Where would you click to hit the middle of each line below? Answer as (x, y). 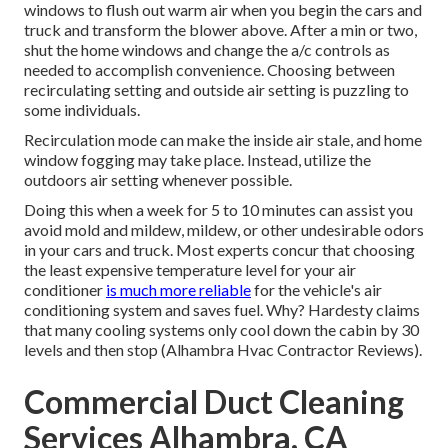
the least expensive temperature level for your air (190, 270)
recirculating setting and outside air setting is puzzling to (216, 90)
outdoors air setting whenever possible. (158, 180)
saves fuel (226, 310)
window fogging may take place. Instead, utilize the (197, 160)
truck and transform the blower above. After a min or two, (220, 30)
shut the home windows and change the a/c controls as (207, 50)
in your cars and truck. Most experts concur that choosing (219, 250)
